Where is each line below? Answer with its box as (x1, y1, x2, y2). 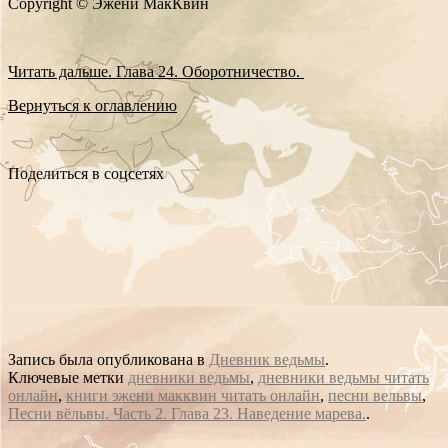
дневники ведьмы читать (258, 368, 429, 386)
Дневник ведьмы (209, 350, 325, 368)
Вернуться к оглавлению (8, 96, 177, 114)
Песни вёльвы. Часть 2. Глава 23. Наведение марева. (8, 404, 366, 422)
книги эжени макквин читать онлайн (66, 386, 320, 404)
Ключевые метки (8, 368, 128, 386)
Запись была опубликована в (8, 350, 209, 368)
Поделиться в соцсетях (8, 164, 164, 182)
